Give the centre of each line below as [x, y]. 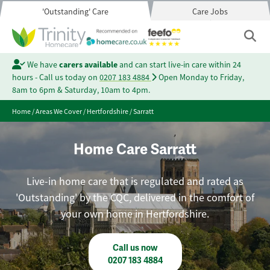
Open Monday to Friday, [200, 77]
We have [42, 64]
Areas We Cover [59, 111]
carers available [88, 64]
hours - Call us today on [56, 77]
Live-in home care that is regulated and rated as [135, 181]
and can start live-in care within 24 [179, 64]
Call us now [135, 248]
